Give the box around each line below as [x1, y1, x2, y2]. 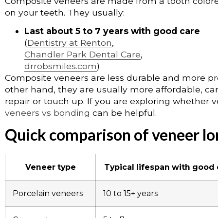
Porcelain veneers [13, 189, 83, 199]
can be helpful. [90, 108, 157, 118]
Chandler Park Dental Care [24, 49, 141, 60]
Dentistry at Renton [27, 37, 112, 48]
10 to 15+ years [103, 189, 158, 199]
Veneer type [25, 163, 76, 172]
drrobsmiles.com [24, 61, 97, 72]
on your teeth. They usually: [5, 7, 125, 18]
